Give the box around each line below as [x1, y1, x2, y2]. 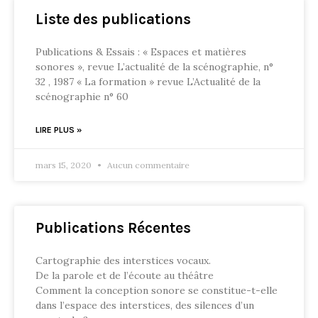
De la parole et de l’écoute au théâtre [35, 269, 214, 282]
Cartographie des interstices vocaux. [35, 254, 211, 267]
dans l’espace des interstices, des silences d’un [35, 299, 254, 312]
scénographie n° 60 [35, 90, 128, 103]
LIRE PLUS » [35, 125, 82, 135]
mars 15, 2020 [35, 160, 94, 170]
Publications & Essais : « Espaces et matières [35, 45, 246, 58]
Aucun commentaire [105, 160, 190, 170]
